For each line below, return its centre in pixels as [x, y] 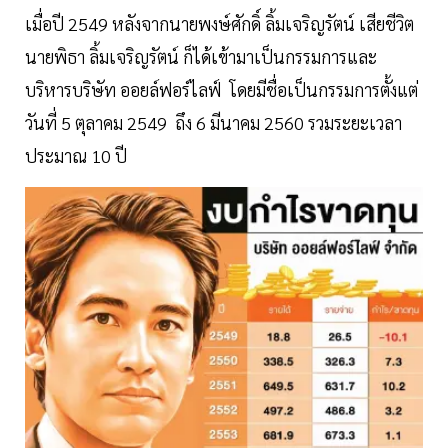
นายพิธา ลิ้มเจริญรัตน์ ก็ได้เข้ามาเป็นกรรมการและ [201, 56]
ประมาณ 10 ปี [76, 155]
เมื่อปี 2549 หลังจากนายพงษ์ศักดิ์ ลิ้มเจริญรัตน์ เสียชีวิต [219, 23]
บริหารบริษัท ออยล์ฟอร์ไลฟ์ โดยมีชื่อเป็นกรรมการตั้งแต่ [221, 89]
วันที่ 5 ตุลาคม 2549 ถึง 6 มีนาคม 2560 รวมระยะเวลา [213, 122]
